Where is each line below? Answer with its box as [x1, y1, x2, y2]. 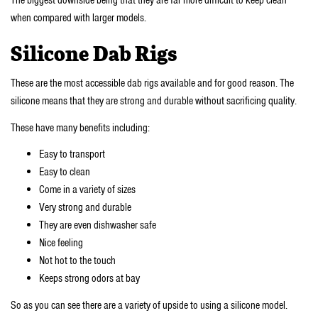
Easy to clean [39, 165, 90, 180]
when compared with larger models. [11, 10, 146, 25]
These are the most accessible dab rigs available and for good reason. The [11, 76, 294, 91]
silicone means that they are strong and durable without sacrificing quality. [11, 94, 297, 109]
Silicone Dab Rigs [11, 45, 177, 65]
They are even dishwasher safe [39, 218, 156, 233]
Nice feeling [39, 236, 83, 251]
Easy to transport [39, 147, 107, 162]
